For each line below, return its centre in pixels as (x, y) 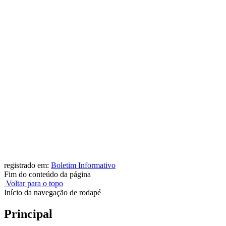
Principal (28, 214)
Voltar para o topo (34, 183)
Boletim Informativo (83, 165)
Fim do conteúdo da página (47, 174)
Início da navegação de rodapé (52, 192)
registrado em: (27, 165)
